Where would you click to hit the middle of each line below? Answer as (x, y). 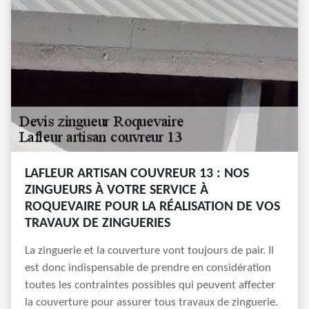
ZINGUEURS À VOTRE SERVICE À (117, 190)
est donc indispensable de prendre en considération (148, 268)
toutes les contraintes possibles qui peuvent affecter (150, 285)
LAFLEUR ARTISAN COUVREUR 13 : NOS (137, 174)
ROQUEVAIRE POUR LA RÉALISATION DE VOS (152, 207)
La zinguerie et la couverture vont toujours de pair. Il (149, 251)
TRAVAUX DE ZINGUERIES (98, 223)
